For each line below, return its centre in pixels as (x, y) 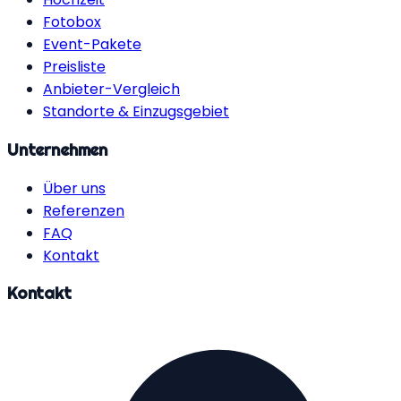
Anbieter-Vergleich (111, 90)
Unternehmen (57, 149)
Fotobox (72, 22)
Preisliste (74, 67)
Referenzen (84, 210)
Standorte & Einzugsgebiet (136, 112)
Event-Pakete (92, 45)
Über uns (74, 188)
